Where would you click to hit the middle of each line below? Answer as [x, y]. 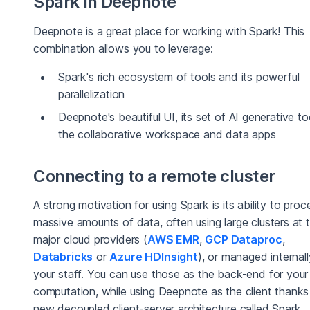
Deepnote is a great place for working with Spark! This [169, 31]
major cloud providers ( [90, 240]
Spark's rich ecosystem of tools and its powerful [179, 76]
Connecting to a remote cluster [154, 176]
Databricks [63, 257]
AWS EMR [173, 240]
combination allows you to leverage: [123, 48]
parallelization [92, 94]
